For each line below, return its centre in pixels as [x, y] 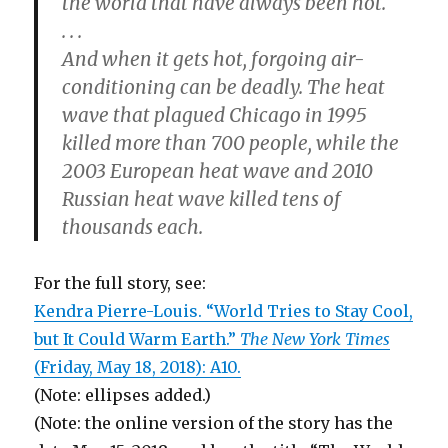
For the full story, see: [120, 283]
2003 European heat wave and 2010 [218, 171]
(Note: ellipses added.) [123, 395]
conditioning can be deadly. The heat [224, 87]
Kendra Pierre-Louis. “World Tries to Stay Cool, [224, 311]
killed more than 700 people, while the [231, 143]
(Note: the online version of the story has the [214, 423]
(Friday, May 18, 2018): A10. [138, 367]
